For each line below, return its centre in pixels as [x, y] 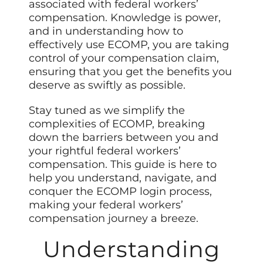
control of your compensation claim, [124, 58]
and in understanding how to [106, 31]
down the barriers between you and [124, 138]
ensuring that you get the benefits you [131, 72]
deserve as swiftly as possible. [107, 85]
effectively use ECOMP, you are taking [129, 45]
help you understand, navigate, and [123, 178]
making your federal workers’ [106, 205]
